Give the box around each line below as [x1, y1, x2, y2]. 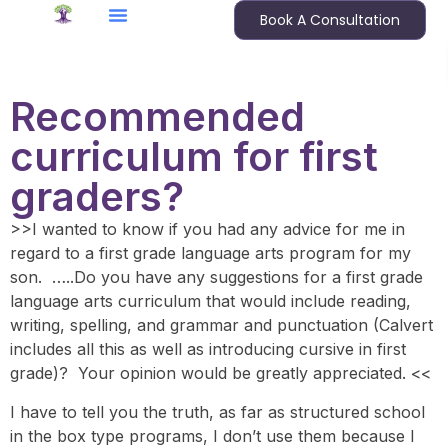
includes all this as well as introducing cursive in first [10, 339, 406, 360]
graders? [10, 172, 184, 222]
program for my [284, 243, 411, 264]
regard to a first [10, 243, 133, 264]
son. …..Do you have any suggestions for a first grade [10, 267, 423, 288]
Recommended [10, 92, 305, 142]
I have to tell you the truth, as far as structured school [10, 401, 425, 422]
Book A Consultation [259, 10, 400, 30]
